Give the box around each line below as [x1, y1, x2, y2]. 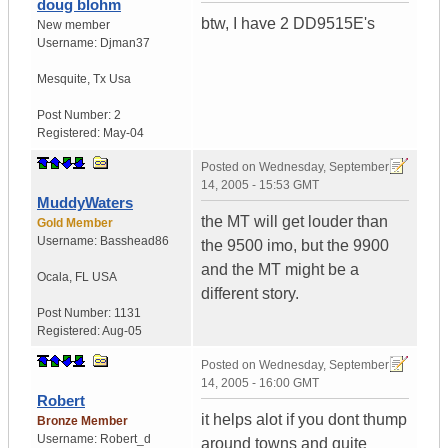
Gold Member [37, 216, 113, 231]
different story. [201, 285, 299, 303]
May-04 [103, 126, 144, 141]
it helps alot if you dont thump [201, 411, 407, 429]
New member [37, 18, 110, 33]
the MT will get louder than [201, 213, 388, 231]
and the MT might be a [201, 261, 359, 279]
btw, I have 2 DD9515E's [201, 15, 375, 33]
